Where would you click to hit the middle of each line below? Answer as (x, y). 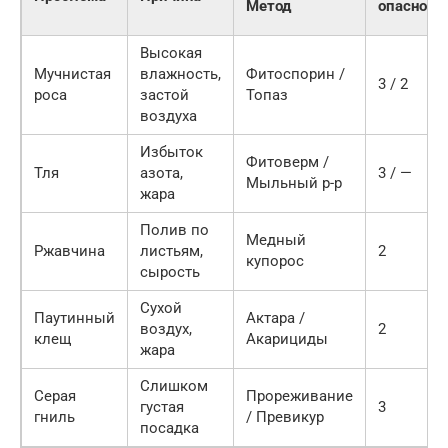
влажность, (180, 74)
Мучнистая (72, 74)
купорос (275, 261)
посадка (169, 428)
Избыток (171, 152)
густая (162, 407)
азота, (161, 173)
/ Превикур (285, 417)
